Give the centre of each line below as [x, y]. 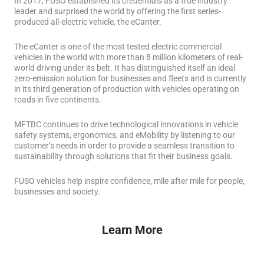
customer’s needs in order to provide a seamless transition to [124, 146]
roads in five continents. [58, 100]
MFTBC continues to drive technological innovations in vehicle [126, 125]
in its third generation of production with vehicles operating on [127, 89]
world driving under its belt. [64, 68]
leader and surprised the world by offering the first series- [118, 11]
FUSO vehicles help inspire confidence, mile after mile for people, [129, 181]
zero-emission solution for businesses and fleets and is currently [130, 79]
